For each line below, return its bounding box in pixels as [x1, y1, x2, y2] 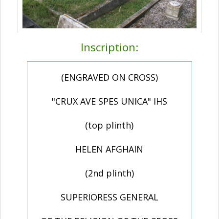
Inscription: [81, 40, 138, 55]
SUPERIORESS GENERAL [60, 191, 158, 203]
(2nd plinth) [85, 167, 134, 179]
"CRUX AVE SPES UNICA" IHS [51, 95, 167, 108]
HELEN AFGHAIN [75, 143, 144, 155]
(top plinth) [85, 119, 134, 131]
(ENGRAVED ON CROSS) [61, 71, 158, 84]
